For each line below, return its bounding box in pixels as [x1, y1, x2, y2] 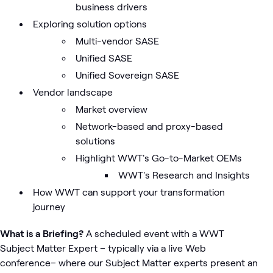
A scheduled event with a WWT [86, 227, 224, 239]
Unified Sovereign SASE [75, 68, 179, 80]
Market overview [75, 102, 147, 115]
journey [32, 200, 65, 212]
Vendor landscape [33, 85, 113, 97]
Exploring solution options [33, 17, 147, 29]
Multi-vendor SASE [75, 34, 159, 46]
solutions [75, 134, 115, 146]
